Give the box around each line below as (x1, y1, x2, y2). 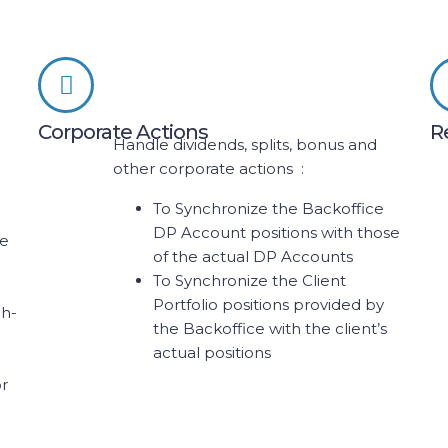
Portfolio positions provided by (153, 295, 385, 314)
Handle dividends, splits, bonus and (113, 135, 378, 154)
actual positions (153, 343, 272, 362)
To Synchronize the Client (153, 271, 347, 290)
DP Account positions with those (153, 223, 401, 242)
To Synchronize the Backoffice (153, 199, 385, 218)
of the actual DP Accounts (153, 247, 358, 266)
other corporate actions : (113, 159, 305, 178)
